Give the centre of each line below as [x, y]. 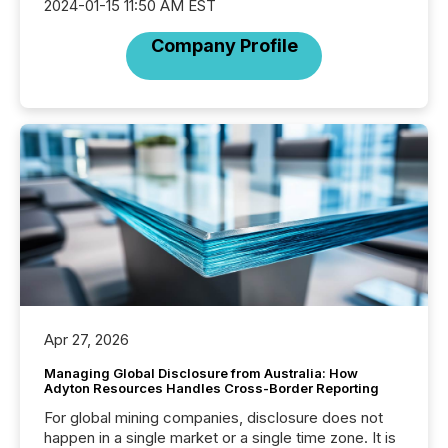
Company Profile [224, 45]
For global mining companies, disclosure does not [213, 418]
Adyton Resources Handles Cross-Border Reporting [211, 388]
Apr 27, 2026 [86, 340]
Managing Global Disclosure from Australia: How [201, 373]
